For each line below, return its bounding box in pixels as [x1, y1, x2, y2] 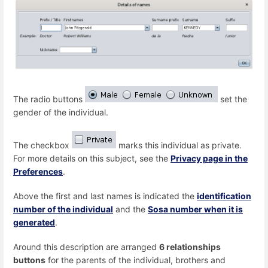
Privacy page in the [170, 153, 248, 163]
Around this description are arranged [13, 242, 159, 252]
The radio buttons [13, 94, 85, 105]
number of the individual [13, 203, 113, 214]
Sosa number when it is [148, 203, 243, 214]
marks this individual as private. [116, 139, 242, 150]
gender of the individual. [13, 107, 108, 118]
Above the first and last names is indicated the [13, 190, 197, 201]
